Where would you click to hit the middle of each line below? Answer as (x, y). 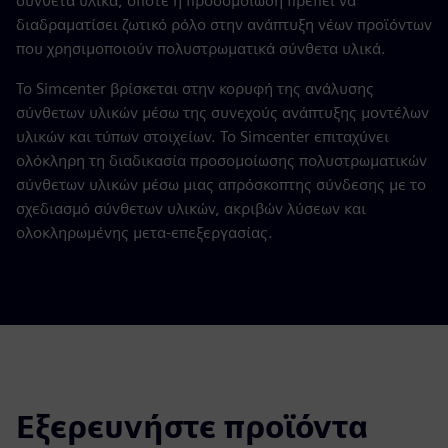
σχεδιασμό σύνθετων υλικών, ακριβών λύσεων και (191, 209)
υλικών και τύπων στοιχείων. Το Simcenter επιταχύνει (202, 137)
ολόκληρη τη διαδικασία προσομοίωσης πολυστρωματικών (221, 161)
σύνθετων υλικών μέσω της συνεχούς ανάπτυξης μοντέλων (222, 113)
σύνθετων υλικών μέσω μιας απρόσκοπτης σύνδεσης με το (221, 185)
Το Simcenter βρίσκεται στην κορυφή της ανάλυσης (195, 89)
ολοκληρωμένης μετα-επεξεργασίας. (144, 233)
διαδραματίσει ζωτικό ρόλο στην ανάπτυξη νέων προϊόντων (224, 25)
